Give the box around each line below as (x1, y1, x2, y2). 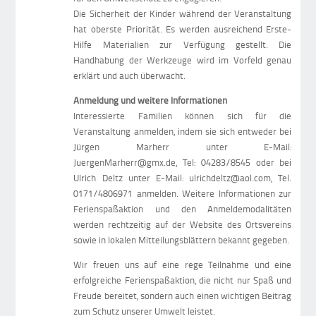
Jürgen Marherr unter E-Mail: (73, 140, 292, 154)
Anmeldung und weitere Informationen (73, 94, 228, 107)
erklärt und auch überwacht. (73, 69, 193, 83)
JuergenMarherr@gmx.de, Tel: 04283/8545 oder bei (73, 156, 292, 169)
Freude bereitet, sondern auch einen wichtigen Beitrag (73, 289, 292, 303)
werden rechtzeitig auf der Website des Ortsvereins (73, 218, 292, 231)
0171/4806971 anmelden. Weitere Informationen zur (73, 187, 292, 200)
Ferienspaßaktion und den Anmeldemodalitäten (73, 202, 292, 216)
